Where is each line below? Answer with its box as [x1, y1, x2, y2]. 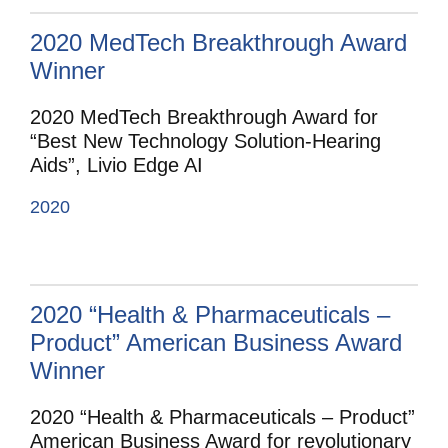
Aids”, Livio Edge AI [30, 153, 203, 176]
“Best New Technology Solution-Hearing [30, 129, 381, 152]
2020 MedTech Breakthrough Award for [30, 105, 378, 128]
